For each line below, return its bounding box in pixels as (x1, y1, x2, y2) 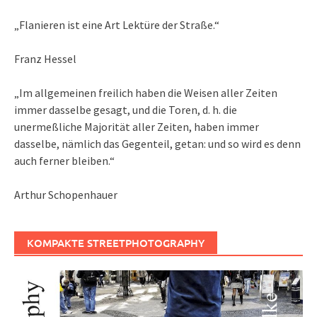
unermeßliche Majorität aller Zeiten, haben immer (14, 120, 259, 134)
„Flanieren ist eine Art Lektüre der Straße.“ (14, 18, 219, 33)
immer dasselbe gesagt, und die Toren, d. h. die (14, 103, 237, 117)
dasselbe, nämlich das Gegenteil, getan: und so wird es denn (14, 137, 301, 151)
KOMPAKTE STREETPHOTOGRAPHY (27, 236, 204, 250)
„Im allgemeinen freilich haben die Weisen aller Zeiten (14, 86, 277, 100)
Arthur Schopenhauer (14, 188, 117, 202)
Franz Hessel (14, 52, 76, 67)
